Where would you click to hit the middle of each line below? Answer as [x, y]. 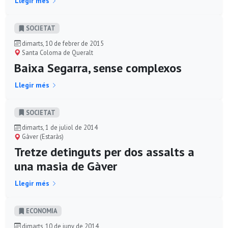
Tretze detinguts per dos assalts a [104, 152]
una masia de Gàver [66, 166]
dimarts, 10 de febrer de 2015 [62, 43]
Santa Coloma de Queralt [57, 52]
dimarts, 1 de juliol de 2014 [59, 127]
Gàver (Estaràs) [42, 137]
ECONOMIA [41, 211]
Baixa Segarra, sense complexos [98, 68]
